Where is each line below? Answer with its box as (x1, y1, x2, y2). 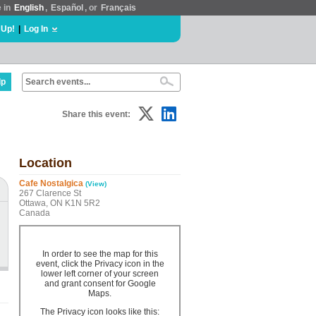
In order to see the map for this (42, 249, 158, 259)
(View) (85, 180, 107, 188)
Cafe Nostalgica (19, 178, 83, 188)
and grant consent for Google (44, 279, 156, 288)
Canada (19, 208, 50, 218)
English (14, 3, 44, 13)
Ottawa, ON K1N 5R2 (19, 198, 100, 208)
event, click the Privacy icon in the (35, 259, 164, 269)
